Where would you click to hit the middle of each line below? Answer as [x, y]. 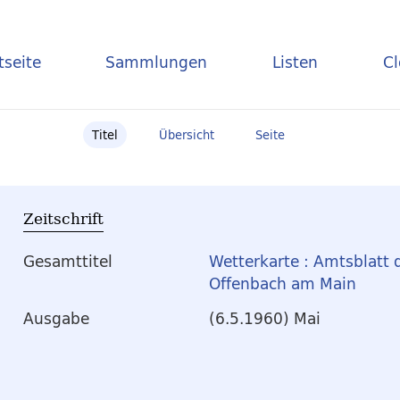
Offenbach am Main [283, 284]
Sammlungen [157, 62]
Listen [296, 62]
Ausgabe [56, 319]
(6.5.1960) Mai [265, 319]
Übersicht [187, 135]
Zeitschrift [63, 218]
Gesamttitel [68, 262]
